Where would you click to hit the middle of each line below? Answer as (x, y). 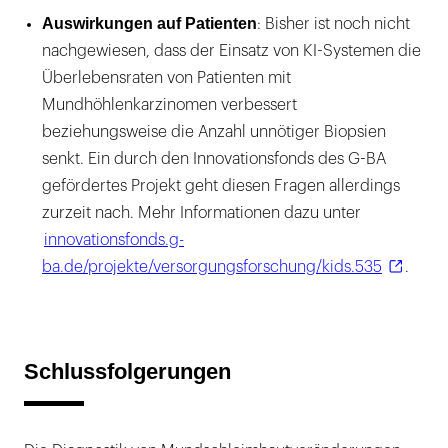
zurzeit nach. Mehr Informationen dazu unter (201, 212)
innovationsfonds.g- (114, 239)
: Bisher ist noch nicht (333, 23)
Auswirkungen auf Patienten (149, 23)
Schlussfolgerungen (127, 371)
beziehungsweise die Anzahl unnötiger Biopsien (214, 131)
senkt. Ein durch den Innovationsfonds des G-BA (214, 158)
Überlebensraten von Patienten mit (166, 77)
